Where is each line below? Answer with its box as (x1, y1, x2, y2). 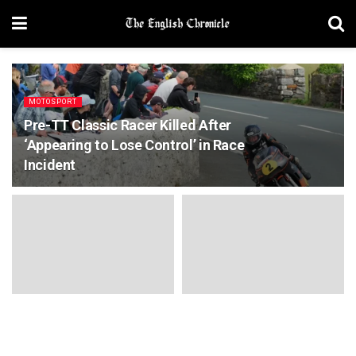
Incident (24, 157, 76, 173)
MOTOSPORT (29, 98, 77, 106)
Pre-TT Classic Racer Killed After (24, 117, 232, 133)
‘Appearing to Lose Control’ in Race (24, 137, 245, 153)
